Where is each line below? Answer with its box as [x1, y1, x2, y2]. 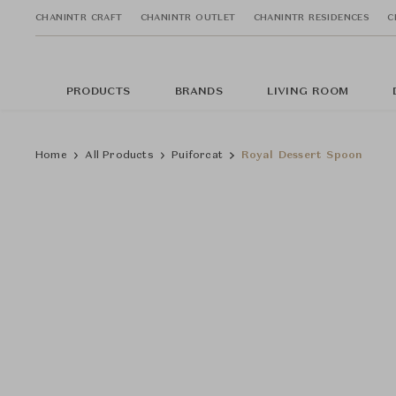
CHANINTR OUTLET [140, 12, 236, 22]
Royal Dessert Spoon [240, 150, 363, 161]
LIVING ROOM [266, 87, 349, 97]
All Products [85, 150, 154, 161]
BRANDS [174, 87, 223, 97]
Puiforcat [171, 150, 224, 161]
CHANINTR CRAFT [35, 12, 123, 22]
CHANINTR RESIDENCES [253, 12, 370, 22]
